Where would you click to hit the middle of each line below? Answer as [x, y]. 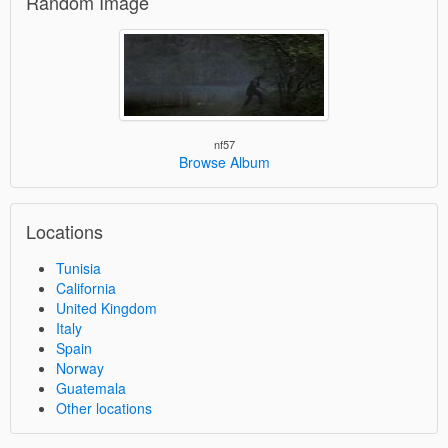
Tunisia [78, 267]
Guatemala [91, 387]
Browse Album [224, 161]
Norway [80, 367]
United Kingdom [106, 307]
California [86, 287]
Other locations [104, 407]
